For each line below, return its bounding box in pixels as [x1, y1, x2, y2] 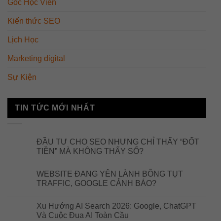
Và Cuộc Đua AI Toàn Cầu [37, 211, 129, 220]
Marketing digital [7, 54, 65, 63]
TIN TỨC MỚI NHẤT [15, 103, 95, 112]
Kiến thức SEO [7, 16, 60, 25]
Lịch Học [7, 35, 38, 44]
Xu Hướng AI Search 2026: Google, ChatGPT [37, 202, 196, 211]
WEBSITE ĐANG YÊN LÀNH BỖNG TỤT [37, 170, 183, 179]
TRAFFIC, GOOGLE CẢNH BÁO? [37, 179, 156, 188]
